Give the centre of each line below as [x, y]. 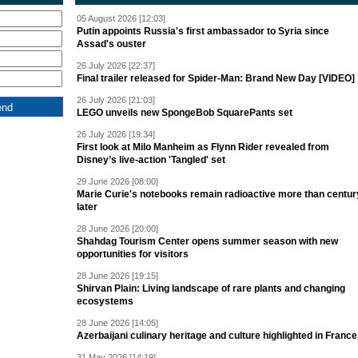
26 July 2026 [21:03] [116, 100]
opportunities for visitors [133, 254]
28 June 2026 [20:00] [117, 229]
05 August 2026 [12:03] [121, 18]
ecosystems [105, 301]
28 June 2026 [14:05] [117, 323]
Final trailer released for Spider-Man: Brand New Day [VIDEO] [216, 78]
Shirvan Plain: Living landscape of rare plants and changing [211, 288]
